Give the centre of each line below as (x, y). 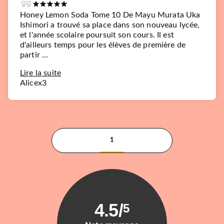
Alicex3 (33, 83)
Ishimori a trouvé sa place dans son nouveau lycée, (110, 25)
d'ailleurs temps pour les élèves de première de (103, 45)
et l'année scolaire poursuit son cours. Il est (97, 35)
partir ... (34, 55)
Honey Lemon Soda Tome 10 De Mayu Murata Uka (110, 15)
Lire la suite (40, 73)
